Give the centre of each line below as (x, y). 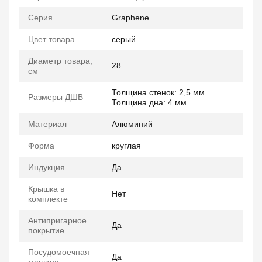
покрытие (46, 230)
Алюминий (132, 124)
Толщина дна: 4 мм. (150, 102)
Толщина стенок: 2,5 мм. (159, 92)
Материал (47, 124)
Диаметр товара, (60, 61)
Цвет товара (51, 39)
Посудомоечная (59, 252)
